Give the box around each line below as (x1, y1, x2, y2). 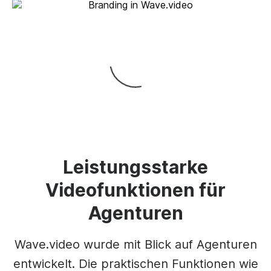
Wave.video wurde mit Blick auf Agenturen (14, 237, 257, 252)
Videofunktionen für (45, 179, 226, 201)
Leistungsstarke (63, 156, 208, 178)
